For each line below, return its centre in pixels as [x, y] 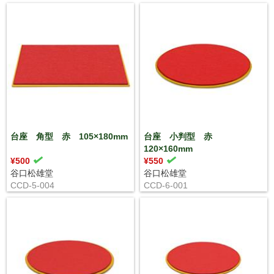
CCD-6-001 [165, 185]
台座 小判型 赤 [182, 136]
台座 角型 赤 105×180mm [69, 136]
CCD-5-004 [32, 185]
